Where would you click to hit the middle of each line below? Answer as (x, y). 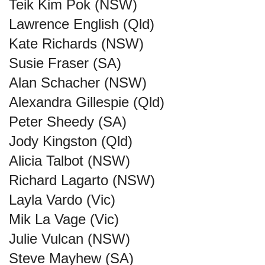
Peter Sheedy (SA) (68, 122)
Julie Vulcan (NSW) (70, 239)
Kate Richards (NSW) (76, 43)
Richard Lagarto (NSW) (82, 180)
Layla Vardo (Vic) (62, 200)
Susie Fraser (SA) (65, 63)
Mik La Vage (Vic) (64, 219)
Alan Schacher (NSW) (78, 83)
